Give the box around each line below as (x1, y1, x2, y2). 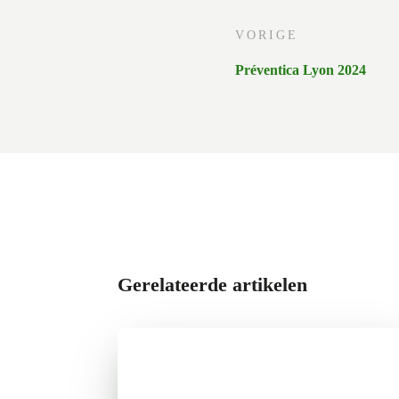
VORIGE (235, 28, 298, 42)
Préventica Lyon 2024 (235, 62, 366, 77)
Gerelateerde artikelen (133, 273, 307, 296)
